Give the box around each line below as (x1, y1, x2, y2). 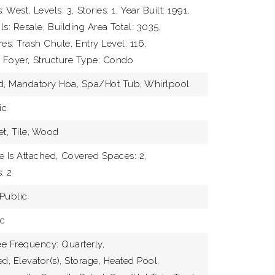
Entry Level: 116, (76, 38, 147, 49)
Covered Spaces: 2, (61, 150, 147, 161)
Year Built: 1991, (121, 5, 190, 16)
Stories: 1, (77, 5, 118, 16)
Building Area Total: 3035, (48, 21, 161, 33)
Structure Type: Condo (33, 55, 134, 66)
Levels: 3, (33, 5, 74, 16)
